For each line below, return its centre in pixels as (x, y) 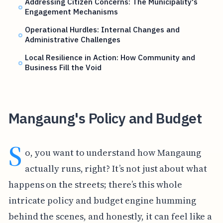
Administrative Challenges (73, 40)
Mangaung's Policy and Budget (105, 118)
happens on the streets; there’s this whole (95, 184)
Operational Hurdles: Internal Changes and (103, 30)
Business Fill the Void (63, 67)
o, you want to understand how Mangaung (113, 152)
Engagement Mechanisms (72, 12)
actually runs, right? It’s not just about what (116, 168)
